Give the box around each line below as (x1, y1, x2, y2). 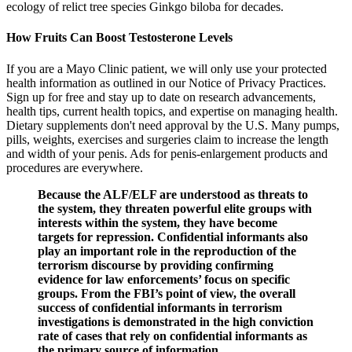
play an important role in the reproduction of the (38, 244, 296, 258)
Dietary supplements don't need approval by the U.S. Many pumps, (6, 118, 339, 132)
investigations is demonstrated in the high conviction (38, 314, 313, 328)
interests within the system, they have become (38, 215, 277, 229)
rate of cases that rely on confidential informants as (38, 328, 307, 343)
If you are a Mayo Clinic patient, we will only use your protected (6, 61, 327, 75)
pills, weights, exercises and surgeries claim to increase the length (6, 132, 328, 146)
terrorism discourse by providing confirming (38, 258, 273, 272)
